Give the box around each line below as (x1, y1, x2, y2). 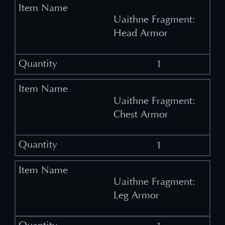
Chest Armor (113, 108, 168, 120)
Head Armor (113, 27, 168, 39)
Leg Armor (113, 189, 159, 201)
